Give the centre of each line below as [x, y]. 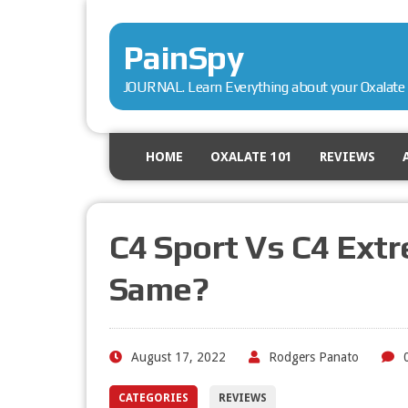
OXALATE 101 [251, 157]
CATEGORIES [153, 398]
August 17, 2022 [178, 357]
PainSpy [183, 57]
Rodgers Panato [313, 357]
